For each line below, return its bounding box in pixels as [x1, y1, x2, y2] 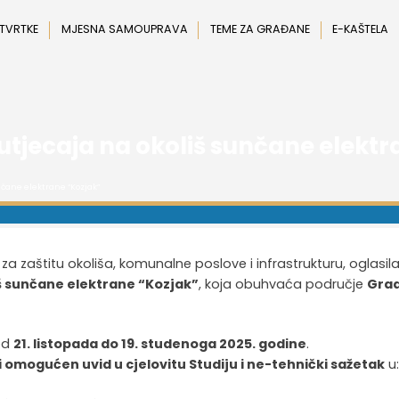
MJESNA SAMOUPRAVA [61, 20, 188, 37]
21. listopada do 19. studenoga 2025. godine [13, 335, 307, 354]
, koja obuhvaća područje [199, 274, 368, 293]
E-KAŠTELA [332, 20, 389, 37]
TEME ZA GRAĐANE [210, 20, 311, 37]
